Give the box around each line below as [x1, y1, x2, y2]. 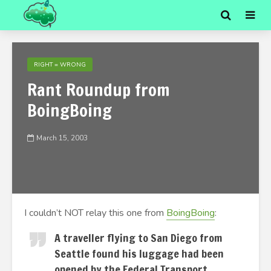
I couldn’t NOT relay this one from [24, 206, 166, 220]
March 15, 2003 [36, 133, 88, 143]
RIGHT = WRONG [34, 60, 86, 69]
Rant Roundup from [27, 78, 170, 102]
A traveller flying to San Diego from [54, 230, 222, 246]
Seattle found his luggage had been [54, 246, 224, 261]
